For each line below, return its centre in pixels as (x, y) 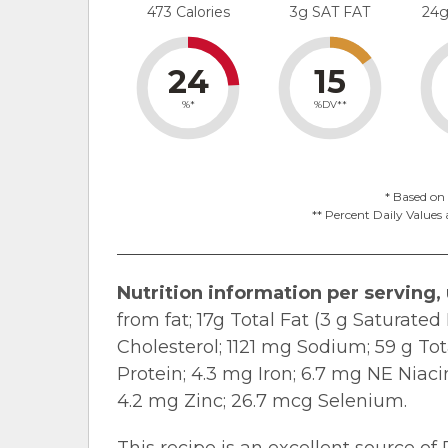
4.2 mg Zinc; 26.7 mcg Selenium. (262, 401)
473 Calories (188, 12)
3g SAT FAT (330, 12)
